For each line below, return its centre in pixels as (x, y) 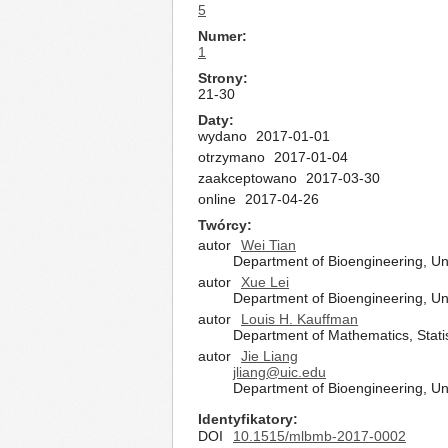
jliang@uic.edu (279, 372)
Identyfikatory (245, 419)
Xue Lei (265, 282)
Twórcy (222, 225)
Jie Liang (269, 356)
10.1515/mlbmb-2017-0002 (319, 436)
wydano (222, 136)
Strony (220, 78)
